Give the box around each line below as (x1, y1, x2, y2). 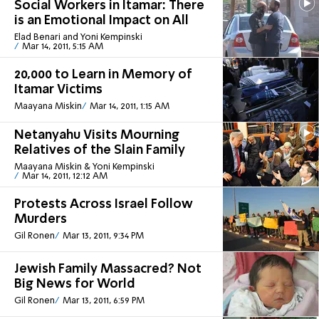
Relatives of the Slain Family (14, 143, 185, 157)
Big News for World (14, 278, 135, 291)
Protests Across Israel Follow (14, 198, 193, 211)
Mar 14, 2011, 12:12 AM (21, 171, 108, 181)
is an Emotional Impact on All (14, 14, 189, 27)
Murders (14, 213, 67, 226)
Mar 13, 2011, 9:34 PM (62, 231, 144, 241)
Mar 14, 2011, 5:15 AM (21, 41, 103, 51)
